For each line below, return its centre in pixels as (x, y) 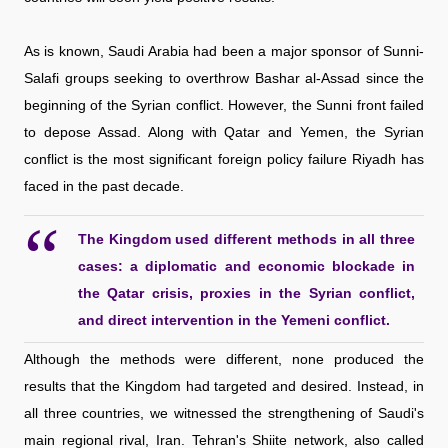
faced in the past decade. (104, 185)
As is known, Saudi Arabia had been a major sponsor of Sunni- (224, 50)
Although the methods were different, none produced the (224, 358)
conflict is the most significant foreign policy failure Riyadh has (224, 158)
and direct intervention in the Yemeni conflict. (234, 319)
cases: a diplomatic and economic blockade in (246, 265)
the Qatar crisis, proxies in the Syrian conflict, (246, 292)
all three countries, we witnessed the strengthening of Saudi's (224, 412)
